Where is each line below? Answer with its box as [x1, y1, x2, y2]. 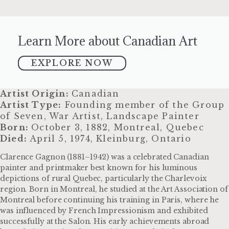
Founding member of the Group [61, 99, 225, 110]
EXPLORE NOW [31, 57, 113, 68]
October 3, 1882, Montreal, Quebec [31, 122, 204, 132]
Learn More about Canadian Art [18, 32, 197, 49]
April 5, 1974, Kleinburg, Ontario [27, 133, 191, 144]
